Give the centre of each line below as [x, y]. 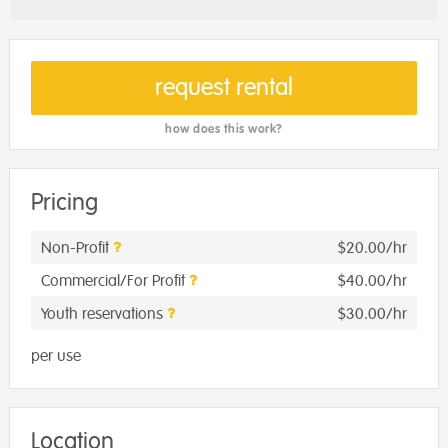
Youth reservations [104, 314]
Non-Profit [77, 248]
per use [56, 356]
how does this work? [224, 129]
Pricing [64, 203]
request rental [224, 88]
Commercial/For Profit [115, 281]
